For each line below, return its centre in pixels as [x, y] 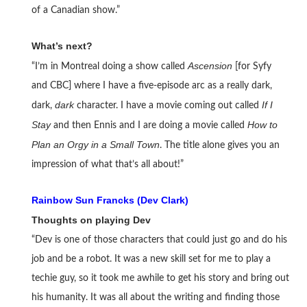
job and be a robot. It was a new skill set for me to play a [151, 259]
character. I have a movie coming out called [168, 106]
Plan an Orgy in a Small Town [95, 145]
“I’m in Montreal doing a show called [109, 67]
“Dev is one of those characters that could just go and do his [159, 240]
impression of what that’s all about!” [107, 165]
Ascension [210, 66]
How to [262, 125]
